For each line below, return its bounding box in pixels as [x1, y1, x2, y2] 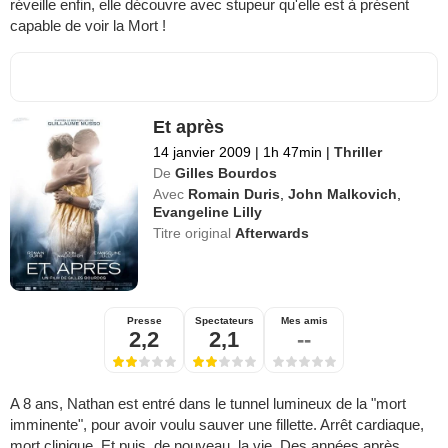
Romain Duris [188, 185, 281, 202]
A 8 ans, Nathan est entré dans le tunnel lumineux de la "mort [10, 394, 406, 412]
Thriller [334, 143, 383, 160]
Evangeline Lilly [153, 203, 263, 220]
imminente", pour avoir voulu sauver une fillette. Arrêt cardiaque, [10, 415, 424, 433]
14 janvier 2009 [153, 143, 252, 160]
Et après [153, 116, 225, 137]
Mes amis [280, 314, 328, 326]
